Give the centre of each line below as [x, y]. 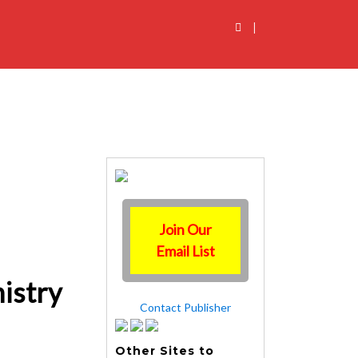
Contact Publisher [185, 307]
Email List [185, 251]
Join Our [185, 229]
